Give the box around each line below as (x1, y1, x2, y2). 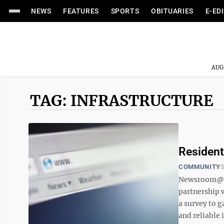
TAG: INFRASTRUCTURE (30, 91, 213, 110)
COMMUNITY (178, 163, 220, 170)
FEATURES (63, 7, 99, 15)
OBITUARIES (151, 7, 193, 15)
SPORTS (110, 7, 139, 15)
